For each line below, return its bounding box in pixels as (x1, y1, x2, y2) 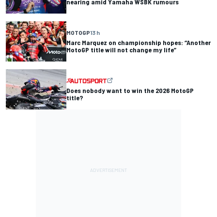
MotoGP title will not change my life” (66, 46, 176, 54)
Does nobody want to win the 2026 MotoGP (66, 86, 194, 95)
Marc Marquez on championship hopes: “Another (66, 38, 211, 47)
